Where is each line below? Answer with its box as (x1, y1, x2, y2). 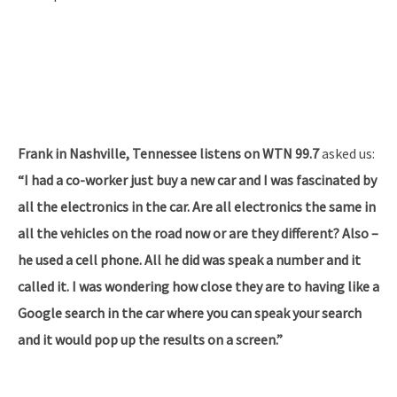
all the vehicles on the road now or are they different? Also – (18, 224, 378, 243)
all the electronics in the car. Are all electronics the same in (18, 198, 376, 216)
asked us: (319, 144, 375, 163)
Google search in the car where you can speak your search (18, 304, 362, 323)
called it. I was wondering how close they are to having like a (18, 277, 379, 296)
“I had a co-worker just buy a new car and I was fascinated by (18, 171, 377, 190)
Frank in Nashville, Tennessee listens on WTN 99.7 (18, 144, 319, 163)
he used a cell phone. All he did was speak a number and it (18, 251, 361, 269)
